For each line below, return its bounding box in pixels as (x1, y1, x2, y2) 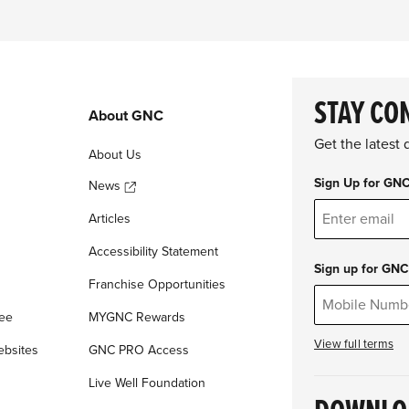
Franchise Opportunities (88, 277, 225, 293)
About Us (88, 147, 142, 163)
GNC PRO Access (88, 342, 189, 359)
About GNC (88, 107, 163, 126)
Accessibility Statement (88, 244, 218, 260)
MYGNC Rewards (88, 309, 185, 326)
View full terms (314, 337, 393, 352)
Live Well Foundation (88, 375, 205, 392)
